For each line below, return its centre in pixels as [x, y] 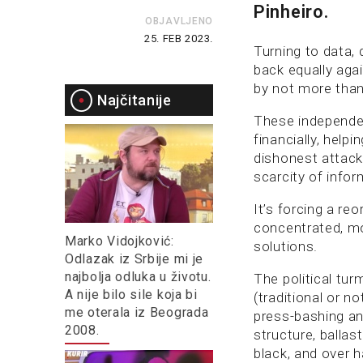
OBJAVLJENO [179, 21]
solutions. [286, 247]
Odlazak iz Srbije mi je [135, 258]
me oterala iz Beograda [137, 312]
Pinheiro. [291, 12]
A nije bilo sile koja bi [131, 294]
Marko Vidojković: [120, 241]
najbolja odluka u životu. [138, 276]
